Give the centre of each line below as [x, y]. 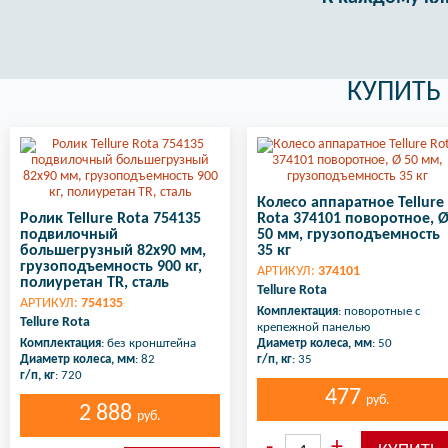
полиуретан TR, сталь [94, 283]
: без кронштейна [148, 344]
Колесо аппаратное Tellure [350, 203]
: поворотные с [379, 312]
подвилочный [69, 235]
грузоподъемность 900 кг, [111, 267]
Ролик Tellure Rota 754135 [110, 219]
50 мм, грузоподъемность [348, 235]
